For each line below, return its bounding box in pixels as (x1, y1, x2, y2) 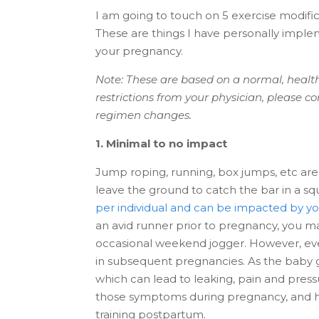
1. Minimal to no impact (95, 137, 231, 151)
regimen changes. (95, 108, 192, 122)
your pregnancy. (95, 44, 184, 58)
